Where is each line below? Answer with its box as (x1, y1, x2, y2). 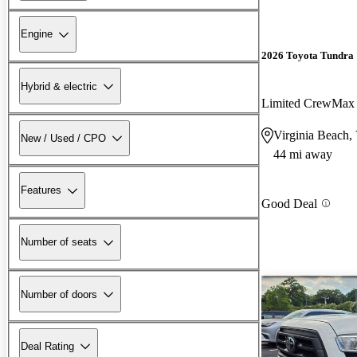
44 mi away (273, 147, 332, 161)
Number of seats (21, 236, 97, 249)
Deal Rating (21, 339, 74, 352)
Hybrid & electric (21, 80, 97, 92)
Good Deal (261, 196, 317, 210)
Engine (21, 28, 53, 41)
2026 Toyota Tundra (261, 49, 354, 62)
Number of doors (21, 288, 97, 300)
